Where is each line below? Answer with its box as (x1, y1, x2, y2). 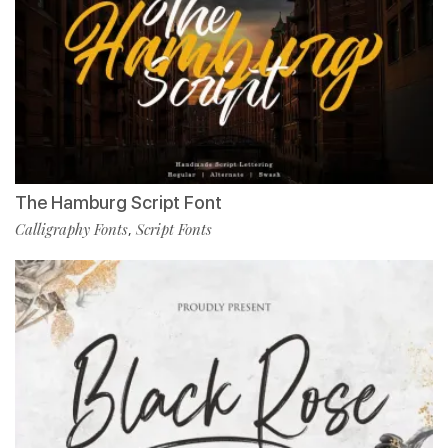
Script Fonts (136, 219, 212, 240)
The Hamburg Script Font (15, 192, 222, 214)
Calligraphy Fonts (15, 219, 128, 240)
